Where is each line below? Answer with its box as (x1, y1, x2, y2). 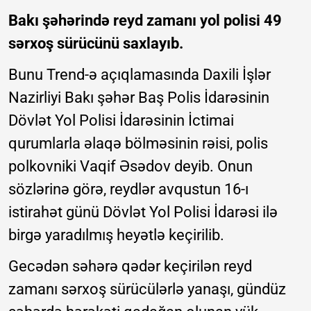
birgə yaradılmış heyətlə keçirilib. (8, 226, 224, 244)
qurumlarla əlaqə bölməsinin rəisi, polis (8, 135, 268, 153)
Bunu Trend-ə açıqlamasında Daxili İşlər (8, 66, 271, 84)
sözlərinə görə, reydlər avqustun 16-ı (8, 180, 249, 199)
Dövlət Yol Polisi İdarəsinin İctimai (8, 112, 234, 130)
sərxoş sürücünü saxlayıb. (8, 35, 183, 53)
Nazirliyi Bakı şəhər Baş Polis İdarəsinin (8, 89, 269, 107)
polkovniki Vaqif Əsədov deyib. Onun (8, 158, 253, 176)
